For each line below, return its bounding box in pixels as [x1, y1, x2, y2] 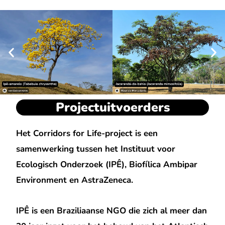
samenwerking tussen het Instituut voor [16, 143, 176, 155]
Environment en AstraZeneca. [16, 174, 134, 186]
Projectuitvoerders [55, 99, 170, 117]
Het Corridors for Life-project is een [16, 128, 158, 140]
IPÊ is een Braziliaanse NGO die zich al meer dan [16, 205, 207, 217]
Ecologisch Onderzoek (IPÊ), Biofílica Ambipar [16, 159, 198, 171]
